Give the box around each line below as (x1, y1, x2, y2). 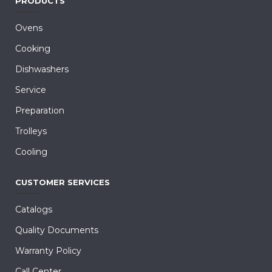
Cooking (15, 43, 50, 55)
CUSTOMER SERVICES (15, 177, 110, 188)
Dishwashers (15, 64, 69, 75)
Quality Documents (15, 225, 98, 236)
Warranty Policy (15, 245, 81, 257)
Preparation (15, 105, 64, 117)
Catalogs (15, 204, 52, 216)
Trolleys (15, 126, 47, 137)
